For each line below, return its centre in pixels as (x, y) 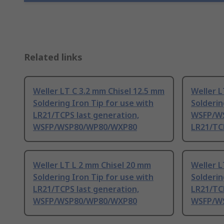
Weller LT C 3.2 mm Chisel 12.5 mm (99, 91)
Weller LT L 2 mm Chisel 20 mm (92, 165)
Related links (53, 57)
